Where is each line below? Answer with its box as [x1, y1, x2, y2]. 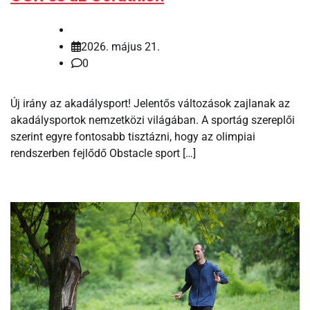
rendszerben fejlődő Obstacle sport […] [10, 146, 196, 160]
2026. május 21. [81, 39, 160, 53]
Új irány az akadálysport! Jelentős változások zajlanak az [10, 96, 290, 110]
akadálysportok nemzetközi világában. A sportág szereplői [10, 113, 295, 127]
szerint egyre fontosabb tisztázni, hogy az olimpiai [10, 129, 255, 143]
